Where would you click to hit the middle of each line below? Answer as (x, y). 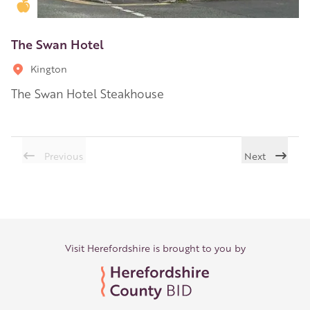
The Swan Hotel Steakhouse (88, 93)
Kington (49, 68)
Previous (64, 155)
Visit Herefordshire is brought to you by (155, 247)
